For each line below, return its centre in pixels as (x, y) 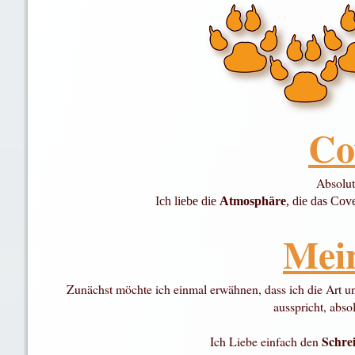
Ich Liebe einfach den (266, 342)
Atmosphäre (252, 201)
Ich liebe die (187, 201)
